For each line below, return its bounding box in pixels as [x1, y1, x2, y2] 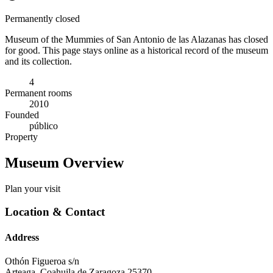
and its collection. [5, 55, 72, 66]
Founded [5, 109, 39, 120]
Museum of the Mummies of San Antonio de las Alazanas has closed [5, 34, 268, 44]
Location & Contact [5, 205, 105, 219]
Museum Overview [5, 154, 124, 171]
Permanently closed [5, 13, 80, 24]
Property [5, 131, 38, 142]
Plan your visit [5, 183, 60, 194]
